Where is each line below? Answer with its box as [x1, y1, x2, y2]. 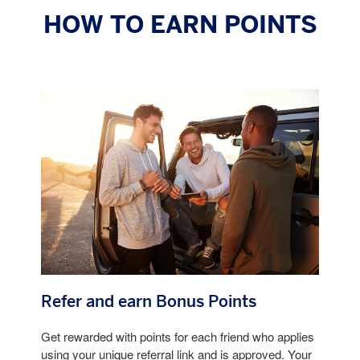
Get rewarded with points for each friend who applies [40, 332, 314, 345]
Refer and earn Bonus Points [40, 294, 256, 311]
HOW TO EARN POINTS [43, 14, 317, 38]
